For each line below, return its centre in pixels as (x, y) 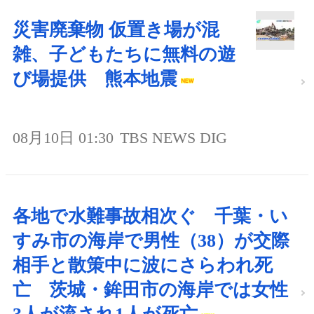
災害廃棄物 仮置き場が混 (116, 30)
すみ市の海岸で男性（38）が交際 (151, 241)
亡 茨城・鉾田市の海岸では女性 (150, 290)
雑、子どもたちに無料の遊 (124, 55)
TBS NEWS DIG (173, 138)
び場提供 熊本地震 (95, 79)
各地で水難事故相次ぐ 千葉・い (150, 217)
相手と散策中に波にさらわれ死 (143, 266)
